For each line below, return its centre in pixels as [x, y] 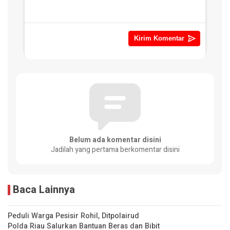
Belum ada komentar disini [115, 140]
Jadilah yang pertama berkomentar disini [115, 149]
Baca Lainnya [44, 189]
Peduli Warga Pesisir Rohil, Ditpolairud [73, 216]
